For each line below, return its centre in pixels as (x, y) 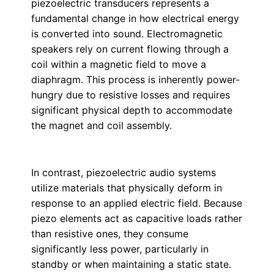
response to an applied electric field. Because (136, 203)
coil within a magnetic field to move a (118, 64)
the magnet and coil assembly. (101, 125)
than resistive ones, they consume (109, 234)
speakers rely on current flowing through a (130, 49)
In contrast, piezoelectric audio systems (123, 172)
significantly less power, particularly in (120, 249)
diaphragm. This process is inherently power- (135, 80)
